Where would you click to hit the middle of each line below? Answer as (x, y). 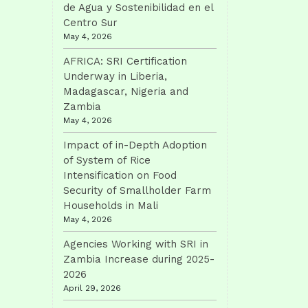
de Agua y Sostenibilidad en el (138, 8)
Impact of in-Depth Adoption (135, 145)
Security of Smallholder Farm (137, 190)
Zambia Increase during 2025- (139, 259)
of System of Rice (107, 160)
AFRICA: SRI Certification (125, 61)
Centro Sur (90, 23)
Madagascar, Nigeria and (126, 91)
